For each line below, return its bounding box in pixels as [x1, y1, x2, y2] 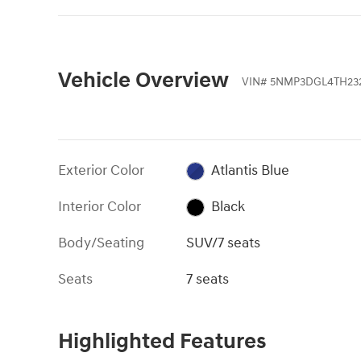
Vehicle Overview [58, 67, 229, 95]
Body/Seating [58, 234, 144, 253]
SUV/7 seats [186, 234, 261, 253]
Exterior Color [58, 161, 144, 180]
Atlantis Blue [210, 161, 289, 180]
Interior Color [58, 197, 141, 217]
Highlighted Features [58, 328, 266, 356]
